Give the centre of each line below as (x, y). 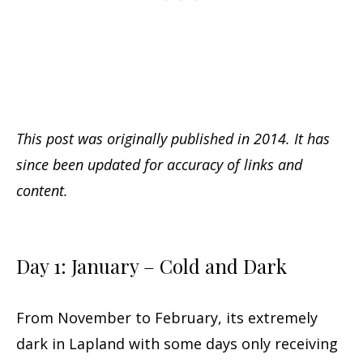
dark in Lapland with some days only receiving (177, 344)
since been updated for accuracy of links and (159, 165)
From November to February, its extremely (167, 318)
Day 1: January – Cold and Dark (152, 266)
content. (44, 191)
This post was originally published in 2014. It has (173, 139)
